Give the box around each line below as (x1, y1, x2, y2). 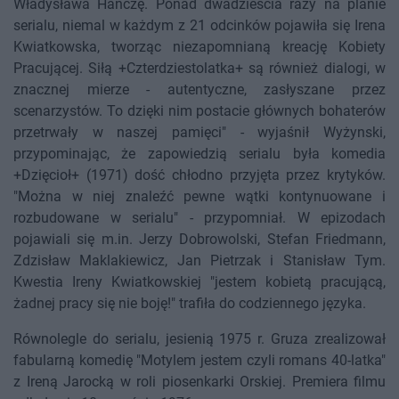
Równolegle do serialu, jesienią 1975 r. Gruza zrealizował (13, 330, 386, 348)
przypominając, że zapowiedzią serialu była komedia (13, 145, 386, 163)
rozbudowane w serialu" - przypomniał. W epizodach (13, 209, 386, 227)
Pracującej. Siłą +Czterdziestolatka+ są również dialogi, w (13, 60, 386, 77)
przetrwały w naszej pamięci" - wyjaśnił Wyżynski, (13, 124, 386, 142)
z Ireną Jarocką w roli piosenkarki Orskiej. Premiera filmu (13, 373, 386, 391)
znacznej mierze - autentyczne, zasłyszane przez (13, 81, 386, 99)
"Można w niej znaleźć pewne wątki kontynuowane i (13, 188, 386, 206)
